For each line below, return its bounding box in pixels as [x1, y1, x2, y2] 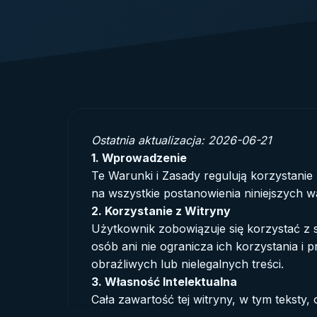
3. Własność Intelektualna [91, 274, 237, 289]
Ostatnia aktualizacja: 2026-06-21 [91, 132, 272, 147]
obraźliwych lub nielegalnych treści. [91, 256, 284, 271]
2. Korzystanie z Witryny [91, 203, 231, 218]
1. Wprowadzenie [91, 150, 187, 165]
